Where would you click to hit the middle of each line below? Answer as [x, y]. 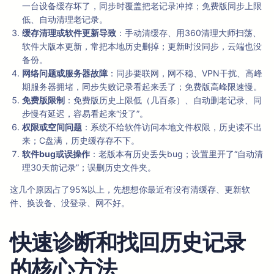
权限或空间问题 [52, 127]
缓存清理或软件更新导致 [69, 33]
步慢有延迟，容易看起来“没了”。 [85, 114]
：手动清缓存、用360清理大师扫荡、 [189, 33]
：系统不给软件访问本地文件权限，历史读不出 [172, 127]
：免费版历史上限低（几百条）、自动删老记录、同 [163, 100]
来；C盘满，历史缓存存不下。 [81, 141]
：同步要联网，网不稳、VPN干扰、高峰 [185, 73]
